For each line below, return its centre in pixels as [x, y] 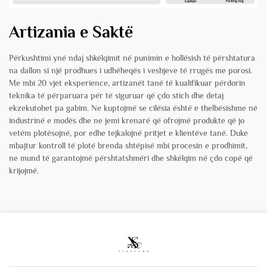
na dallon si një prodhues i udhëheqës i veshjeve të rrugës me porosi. [131, 71]
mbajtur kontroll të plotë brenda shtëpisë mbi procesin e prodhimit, [128, 146]
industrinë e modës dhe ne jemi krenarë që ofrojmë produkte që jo [127, 121]
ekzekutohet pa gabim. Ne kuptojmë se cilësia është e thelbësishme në [133, 108]
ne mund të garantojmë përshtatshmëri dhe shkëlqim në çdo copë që [131, 158]
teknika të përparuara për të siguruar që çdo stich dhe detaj [116, 96]
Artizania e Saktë [71, 32]
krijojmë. [24, 171]
